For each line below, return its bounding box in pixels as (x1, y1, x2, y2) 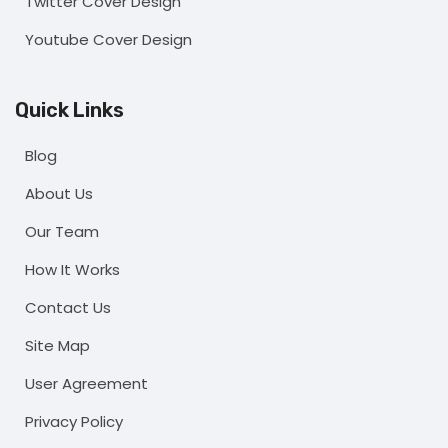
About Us (25, 183, 93, 205)
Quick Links (15, 98, 124, 123)
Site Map (25, 335, 90, 357)
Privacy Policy (25, 411, 123, 433)
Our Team (25, 221, 99, 243)
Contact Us (25, 297, 111, 319)
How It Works (25, 259, 120, 281)
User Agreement (25, 373, 148, 395)
